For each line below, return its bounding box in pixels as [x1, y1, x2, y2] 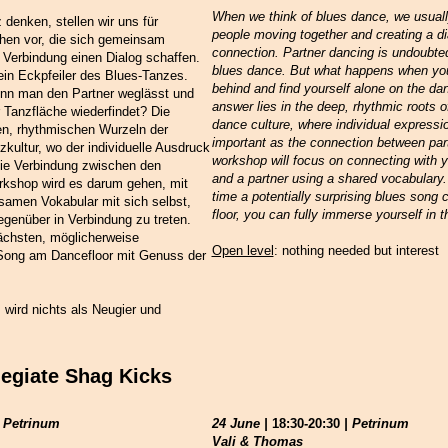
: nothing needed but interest [273, 243, 439, 259]
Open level [211, 243, 274, 259]
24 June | [211, 416, 272, 432]
